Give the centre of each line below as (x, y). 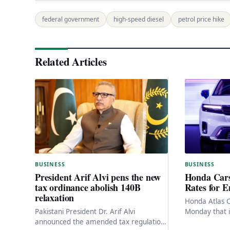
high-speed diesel (139, 19)
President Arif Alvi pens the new (98, 177)
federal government (71, 19)
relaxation (55, 198)
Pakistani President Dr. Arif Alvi (85, 212)
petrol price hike (201, 19)
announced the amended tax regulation (100, 222)
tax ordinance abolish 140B (88, 188)
